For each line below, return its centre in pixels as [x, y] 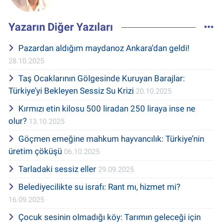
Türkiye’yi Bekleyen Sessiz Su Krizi [72, 91]
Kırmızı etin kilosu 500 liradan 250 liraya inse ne [107, 109]
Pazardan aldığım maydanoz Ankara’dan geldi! [104, 48]
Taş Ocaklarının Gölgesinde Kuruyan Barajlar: [101, 79]
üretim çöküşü [36, 151]
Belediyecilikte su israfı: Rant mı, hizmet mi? [99, 187]
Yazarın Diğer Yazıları [61, 27]
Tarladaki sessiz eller [58, 169]
